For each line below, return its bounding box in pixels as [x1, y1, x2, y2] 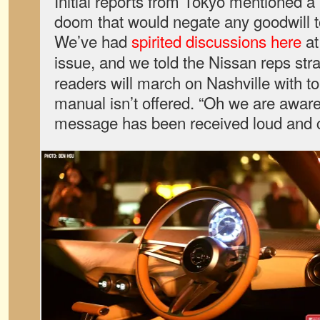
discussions [186, 29, 266, 52]
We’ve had [54, 29, 131, 52]
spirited [131, 29, 181, 52]
